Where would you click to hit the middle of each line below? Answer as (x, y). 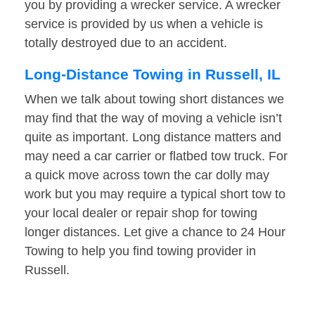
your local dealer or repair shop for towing (141, 213)
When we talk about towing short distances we (154, 99)
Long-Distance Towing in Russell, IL (153, 75)
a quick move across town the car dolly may (147, 175)
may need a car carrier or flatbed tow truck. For (156, 156)
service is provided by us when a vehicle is (144, 24)
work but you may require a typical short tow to (155, 194)
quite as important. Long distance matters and (153, 137)
